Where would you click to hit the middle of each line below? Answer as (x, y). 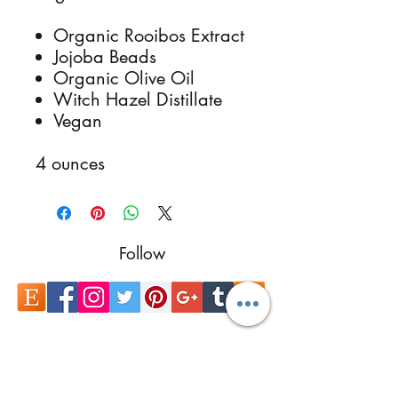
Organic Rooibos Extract (149, 36)
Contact (142, 363)
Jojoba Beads (105, 57)
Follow (142, 254)
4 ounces (70, 163)
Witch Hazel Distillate (138, 99)
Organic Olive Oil (124, 78)
